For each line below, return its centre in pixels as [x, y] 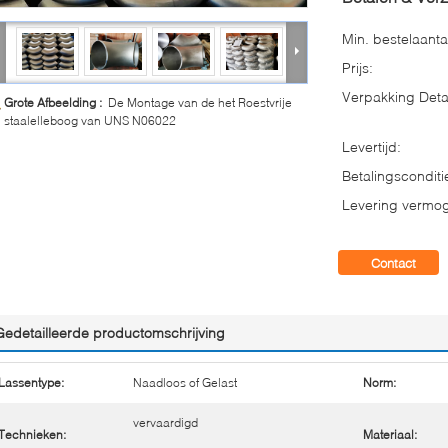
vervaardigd [165, 422]
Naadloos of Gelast [185, 382]
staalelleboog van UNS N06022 [90, 120]
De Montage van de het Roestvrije [200, 102]
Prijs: [357, 67]
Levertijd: [371, 146]
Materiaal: [390, 434]
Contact [393, 263]
